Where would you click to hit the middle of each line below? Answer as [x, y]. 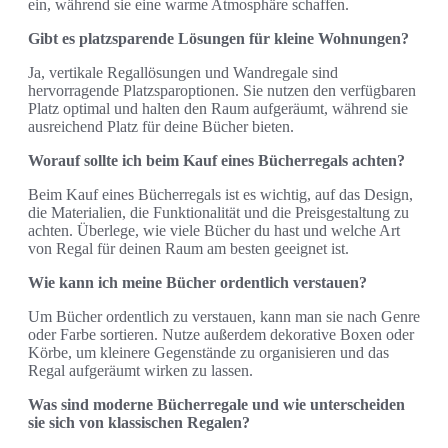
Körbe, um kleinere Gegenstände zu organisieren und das [208, 352]
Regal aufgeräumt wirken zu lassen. [140, 370]
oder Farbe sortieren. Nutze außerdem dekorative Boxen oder [221, 334]
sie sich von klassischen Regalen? [139, 422]
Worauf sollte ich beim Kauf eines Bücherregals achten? [216, 160]
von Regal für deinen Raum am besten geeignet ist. [188, 248]
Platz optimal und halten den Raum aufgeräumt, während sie [218, 108]
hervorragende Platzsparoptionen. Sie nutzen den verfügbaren [222, 90]
